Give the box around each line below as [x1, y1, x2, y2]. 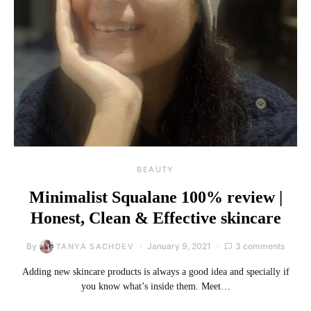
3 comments [235, 241, 285, 252]
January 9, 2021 [146, 241, 211, 252]
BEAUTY [137, 165, 174, 175]
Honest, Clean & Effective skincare [30, 209, 281, 228]
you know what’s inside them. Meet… [81, 281, 230, 292]
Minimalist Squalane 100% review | [28, 188, 283, 207]
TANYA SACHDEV [56, 242, 134, 252]
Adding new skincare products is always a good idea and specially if [22, 267, 289, 278]
